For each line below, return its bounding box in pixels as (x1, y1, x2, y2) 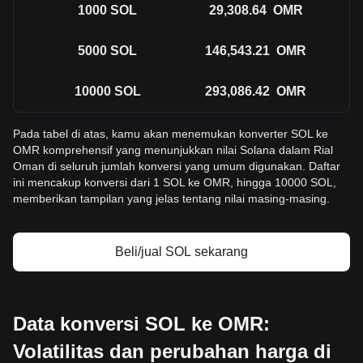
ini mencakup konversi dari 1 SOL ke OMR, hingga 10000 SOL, (13, 176, 336, 189)
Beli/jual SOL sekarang (115, 245, 248, 258)
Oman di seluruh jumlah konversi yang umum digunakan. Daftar (13, 160, 340, 173)
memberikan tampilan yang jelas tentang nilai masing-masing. (13, 192, 330, 205)
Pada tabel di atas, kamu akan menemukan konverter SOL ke (13, 127, 328, 140)
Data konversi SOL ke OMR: (13, 313, 270, 335)
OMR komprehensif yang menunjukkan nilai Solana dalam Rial (13, 143, 333, 156)
